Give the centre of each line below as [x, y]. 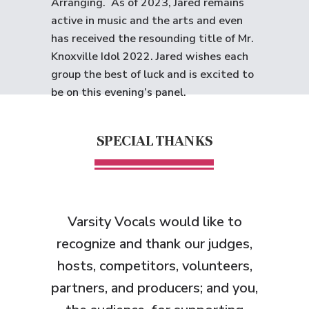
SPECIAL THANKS [155, 140]
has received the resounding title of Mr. [152, 39]
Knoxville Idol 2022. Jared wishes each [150, 57]
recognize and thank [120, 244]
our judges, [218, 244]
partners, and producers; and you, [154, 288]
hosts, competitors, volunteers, [154, 266]
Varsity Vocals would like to [154, 222]
